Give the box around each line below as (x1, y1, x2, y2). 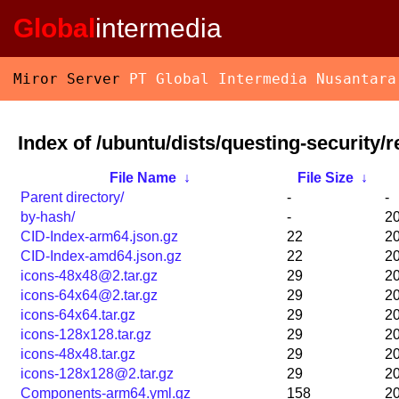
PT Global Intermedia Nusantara (129, 70, 396, 87)
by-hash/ (20, 209, 75, 225)
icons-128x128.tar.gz (20, 327, 151, 343)
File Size (297, 170, 354, 186)
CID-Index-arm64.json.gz (20, 229, 178, 245)
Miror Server (13, 70, 129, 87)
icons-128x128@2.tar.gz (20, 366, 174, 382)
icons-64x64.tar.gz (20, 307, 135, 323)
